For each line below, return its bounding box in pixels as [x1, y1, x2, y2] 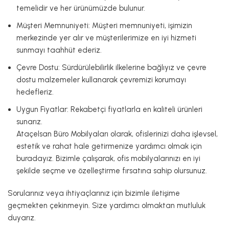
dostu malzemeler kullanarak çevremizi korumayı [16, 75, 186, 84]
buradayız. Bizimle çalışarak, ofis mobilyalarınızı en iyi [16, 153, 200, 163]
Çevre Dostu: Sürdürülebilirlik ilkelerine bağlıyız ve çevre [16, 62, 207, 72]
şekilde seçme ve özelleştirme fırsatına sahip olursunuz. [16, 166, 207, 175]
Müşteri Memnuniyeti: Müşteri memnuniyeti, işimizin [16, 20, 192, 30]
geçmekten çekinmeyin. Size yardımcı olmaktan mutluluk [8, 200, 205, 210]
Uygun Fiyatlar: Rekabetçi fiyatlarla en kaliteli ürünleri [16, 104, 202, 114]
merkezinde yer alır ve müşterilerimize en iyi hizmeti [16, 33, 196, 42]
